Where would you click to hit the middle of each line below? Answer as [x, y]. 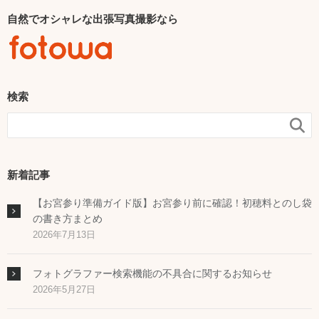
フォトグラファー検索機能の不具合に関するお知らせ [152, 274]
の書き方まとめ [68, 219]
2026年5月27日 [64, 290]
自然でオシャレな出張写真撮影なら [93, 19]
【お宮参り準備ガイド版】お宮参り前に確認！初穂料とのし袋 [172, 203]
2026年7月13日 [64, 235]
